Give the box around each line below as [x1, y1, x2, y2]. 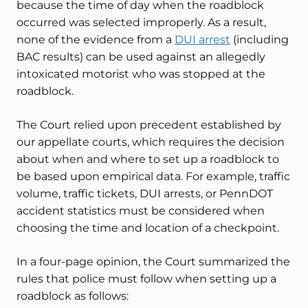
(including [230, 33, 289, 46]
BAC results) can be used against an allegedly [16, 50, 265, 63]
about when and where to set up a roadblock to [16, 153, 279, 166]
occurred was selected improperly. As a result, [16, 16, 266, 29]
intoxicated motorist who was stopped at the [16, 67, 265, 80]
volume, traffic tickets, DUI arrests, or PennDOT [16, 187, 273, 200]
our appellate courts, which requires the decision [16, 135, 285, 148]
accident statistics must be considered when [16, 204, 265, 217]
